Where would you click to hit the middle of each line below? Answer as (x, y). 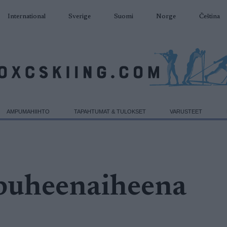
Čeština (209, 16)
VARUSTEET (186, 111)
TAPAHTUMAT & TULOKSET (110, 111)
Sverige (80, 16)
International (26, 16)
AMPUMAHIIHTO (28, 111)
